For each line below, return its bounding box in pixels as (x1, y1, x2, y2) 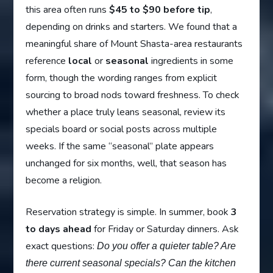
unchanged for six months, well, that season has (26, 157, 227, 171)
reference (26, 54, 69, 68)
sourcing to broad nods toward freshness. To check (26, 88, 240, 102)
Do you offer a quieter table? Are (97, 241, 236, 252)
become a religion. (26, 174, 102, 188)
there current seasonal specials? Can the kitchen (26, 258, 236, 269)
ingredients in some (149, 54, 234, 68)
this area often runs (26, 3, 110, 17)
